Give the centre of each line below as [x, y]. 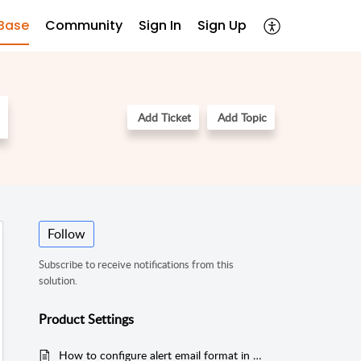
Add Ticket [164, 118]
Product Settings [86, 319]
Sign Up [222, 25]
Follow [66, 234]
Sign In [160, 25]
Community [84, 25]
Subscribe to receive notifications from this [136, 265]
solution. [58, 281]
